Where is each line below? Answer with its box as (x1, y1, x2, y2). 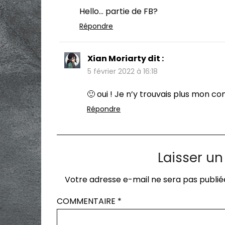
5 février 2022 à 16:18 (87, 66, 158, 76)
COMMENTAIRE (57, 195, 118, 207)
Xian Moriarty (87, 52, 147, 64)
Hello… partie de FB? (79, 5, 158, 17)
